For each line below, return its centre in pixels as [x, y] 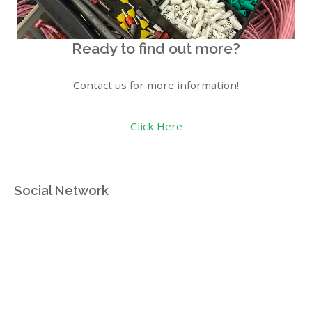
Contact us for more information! [156, 85]
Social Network [61, 191]
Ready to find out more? [156, 49]
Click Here [156, 126]
